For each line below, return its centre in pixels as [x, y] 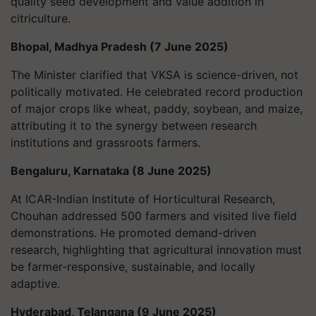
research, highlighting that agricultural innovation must [156, 250]
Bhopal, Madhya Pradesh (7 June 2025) [120, 47]
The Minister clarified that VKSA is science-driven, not [154, 75]
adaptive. [35, 284]
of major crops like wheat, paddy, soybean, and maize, [157, 109]
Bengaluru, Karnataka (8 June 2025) [111, 171]
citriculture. [41, 18]
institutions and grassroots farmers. [105, 142]
